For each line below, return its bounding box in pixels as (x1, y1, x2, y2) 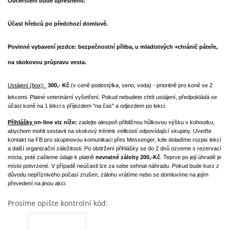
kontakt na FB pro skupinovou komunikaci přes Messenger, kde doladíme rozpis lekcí (8, 137, 221, 143)
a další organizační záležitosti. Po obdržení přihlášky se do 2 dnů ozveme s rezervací (8, 145, 221, 151)
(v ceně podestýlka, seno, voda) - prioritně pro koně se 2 (69, 82, 213, 88)
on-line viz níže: (34, 119, 79, 125)
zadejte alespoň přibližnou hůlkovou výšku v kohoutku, (79, 119, 215, 125)
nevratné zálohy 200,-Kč (95, 154, 160, 160)
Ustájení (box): (8, 82, 46, 88)
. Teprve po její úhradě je (160, 154, 221, 160)
